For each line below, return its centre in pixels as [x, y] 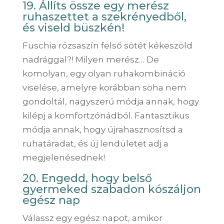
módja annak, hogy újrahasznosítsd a [102, 129]
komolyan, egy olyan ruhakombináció [104, 73]
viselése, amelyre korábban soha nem [104, 87]
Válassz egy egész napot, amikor [92, 218]
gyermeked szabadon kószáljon [111, 189]
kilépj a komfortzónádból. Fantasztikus [106, 115]
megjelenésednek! [63, 157]
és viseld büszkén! [73, 27]
